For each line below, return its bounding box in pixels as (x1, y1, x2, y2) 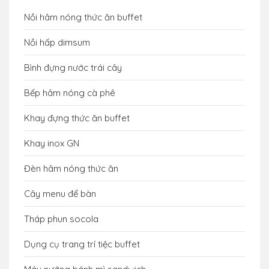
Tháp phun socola (24, 213, 98, 225)
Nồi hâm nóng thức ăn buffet (24, 11, 142, 23)
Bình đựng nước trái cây (24, 62, 122, 74)
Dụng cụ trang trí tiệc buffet (24, 238, 140, 250)
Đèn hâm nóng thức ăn (24, 163, 118, 175)
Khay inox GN (24, 138, 79, 150)
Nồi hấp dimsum (24, 37, 90, 49)
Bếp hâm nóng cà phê (24, 87, 115, 99)
